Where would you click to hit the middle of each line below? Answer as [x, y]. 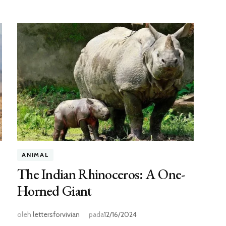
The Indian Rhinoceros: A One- [101, 174]
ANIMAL [35, 155]
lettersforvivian [56, 215]
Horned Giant [54, 191]
